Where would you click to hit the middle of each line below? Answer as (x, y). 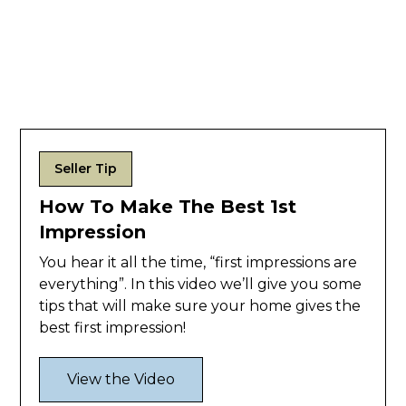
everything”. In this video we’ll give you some (201, 285)
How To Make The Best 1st (168, 207)
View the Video (121, 380)
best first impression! (113, 328)
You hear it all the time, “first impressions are (198, 263)
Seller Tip (86, 169)
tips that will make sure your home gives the (200, 306)
